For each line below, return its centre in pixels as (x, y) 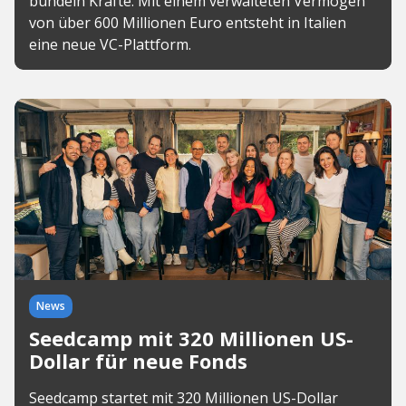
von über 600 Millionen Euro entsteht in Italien (188, 23)
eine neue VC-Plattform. (110, 44)
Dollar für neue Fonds (138, 361)
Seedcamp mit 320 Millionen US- (191, 338)
